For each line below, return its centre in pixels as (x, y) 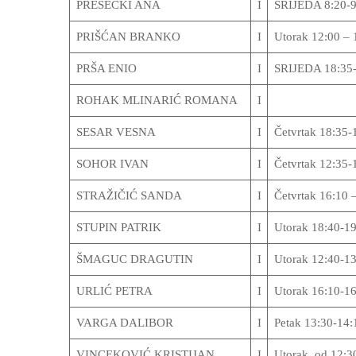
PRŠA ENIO (106, 68)
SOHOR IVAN (112, 164)
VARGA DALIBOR (124, 323)
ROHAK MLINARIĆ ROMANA (157, 100)
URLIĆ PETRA (114, 291)
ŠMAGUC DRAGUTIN (134, 259)
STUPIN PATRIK (118, 227)
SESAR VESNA (116, 132)
